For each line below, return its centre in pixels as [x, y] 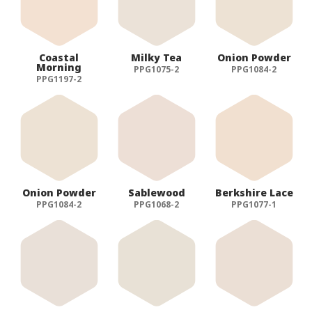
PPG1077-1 [254, 204]
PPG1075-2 [157, 69]
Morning [59, 67]
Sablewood [156, 192]
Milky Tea [157, 57]
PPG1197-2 [59, 79]
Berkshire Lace [254, 192]
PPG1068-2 [157, 204]
